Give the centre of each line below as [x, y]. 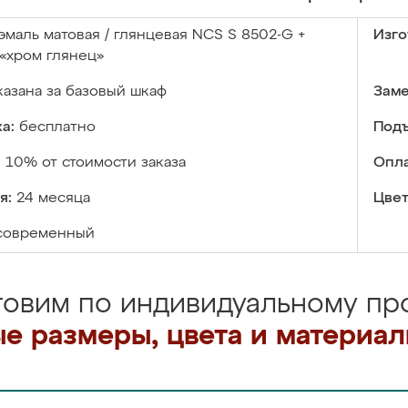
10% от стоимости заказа [96, 163]
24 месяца [53, 199]
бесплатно [57, 127]
